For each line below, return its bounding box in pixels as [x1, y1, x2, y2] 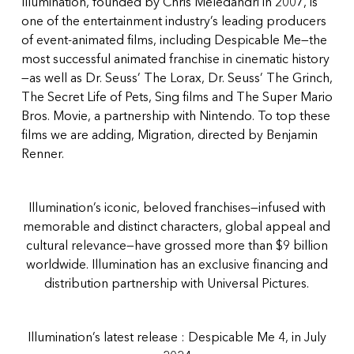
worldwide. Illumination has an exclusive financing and [25, 259, 328, 272]
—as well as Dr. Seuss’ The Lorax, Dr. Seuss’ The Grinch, [21, 73, 333, 85]
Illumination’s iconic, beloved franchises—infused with [28, 202, 326, 215]
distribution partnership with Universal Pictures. [44, 278, 310, 291]
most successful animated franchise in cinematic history [21, 54, 330, 66]
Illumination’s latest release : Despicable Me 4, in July [27, 332, 326, 345]
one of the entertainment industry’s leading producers [21, 16, 326, 28]
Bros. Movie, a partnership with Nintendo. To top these [21, 111, 330, 123]
